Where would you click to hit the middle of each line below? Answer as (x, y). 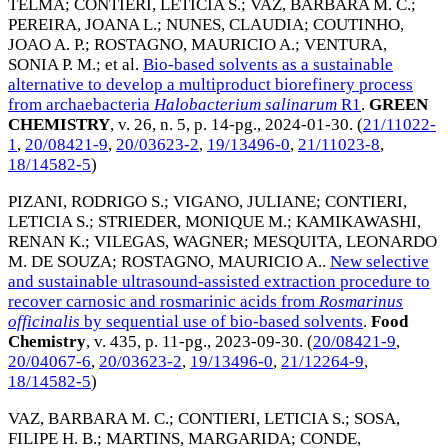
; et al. (119, 64)
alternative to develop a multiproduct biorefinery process (210, 84)
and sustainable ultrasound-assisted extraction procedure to (219, 281)
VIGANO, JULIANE (244, 201)
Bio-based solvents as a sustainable (268, 64)
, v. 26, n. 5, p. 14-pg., (187, 124)
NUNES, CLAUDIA (235, 24)
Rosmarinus (361, 301)
